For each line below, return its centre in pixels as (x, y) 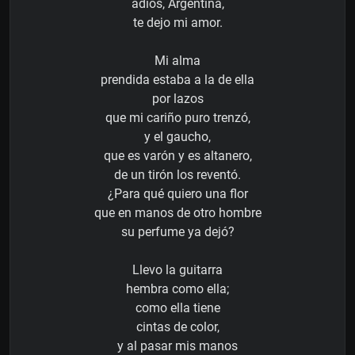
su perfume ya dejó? (177, 231)
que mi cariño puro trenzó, (177, 117)
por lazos (177, 98)
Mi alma (177, 60)
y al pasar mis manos (177, 345)
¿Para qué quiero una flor (177, 193)
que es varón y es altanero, (177, 155)
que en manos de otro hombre (177, 212)
